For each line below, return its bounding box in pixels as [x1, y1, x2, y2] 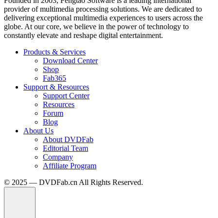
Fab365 [43, 74, 66, 83]
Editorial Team [43, 144, 88, 153]
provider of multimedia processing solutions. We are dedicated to [4, 5, 202, 14]
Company [43, 153, 73, 162]
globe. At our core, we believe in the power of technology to [4, 22, 189, 31]
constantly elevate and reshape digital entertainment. [4, 31, 163, 40]
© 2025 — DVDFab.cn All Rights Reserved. [4, 178, 143, 187]
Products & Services [23, 48, 86, 56]
